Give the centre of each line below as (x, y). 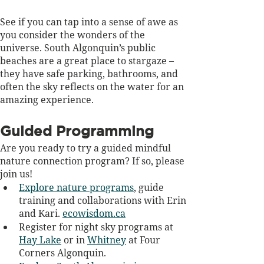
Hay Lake (40, 240)
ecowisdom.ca (94, 214)
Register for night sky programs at (97, 227)
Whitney (107, 240)
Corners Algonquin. (62, 253)
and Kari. (39, 214)
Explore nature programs (76, 188)
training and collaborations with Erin (104, 201)
